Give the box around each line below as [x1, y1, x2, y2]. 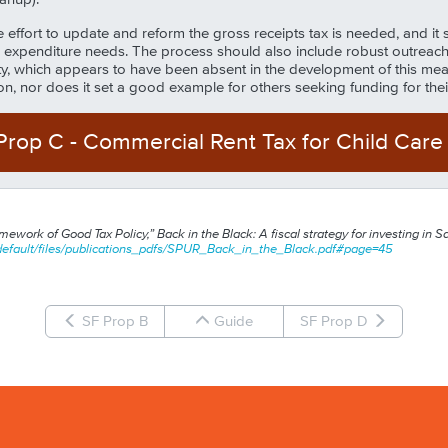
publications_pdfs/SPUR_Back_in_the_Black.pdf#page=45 [65, 240, 393, 257]
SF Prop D [299, 312, 372, 331]
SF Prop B [77, 312, 148, 331]
